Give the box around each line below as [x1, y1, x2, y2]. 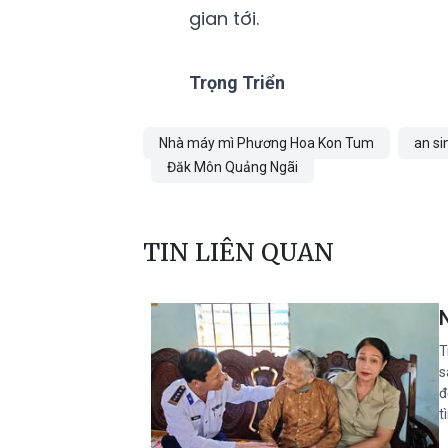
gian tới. [188, 5, 259, 31]
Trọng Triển [188, 71, 285, 93]
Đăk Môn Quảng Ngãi [167, 158, 298, 175]
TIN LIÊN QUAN [143, 236, 334, 268]
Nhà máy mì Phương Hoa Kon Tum [159, 134, 374, 151]
